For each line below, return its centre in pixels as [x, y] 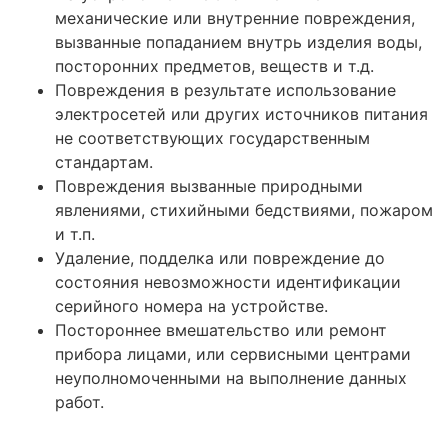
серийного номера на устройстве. [191, 305]
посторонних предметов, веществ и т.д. [214, 65]
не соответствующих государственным [212, 137]
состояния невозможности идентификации [228, 281]
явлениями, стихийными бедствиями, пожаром [244, 209]
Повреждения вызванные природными [209, 185]
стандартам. [104, 161]
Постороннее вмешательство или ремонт [221, 329]
